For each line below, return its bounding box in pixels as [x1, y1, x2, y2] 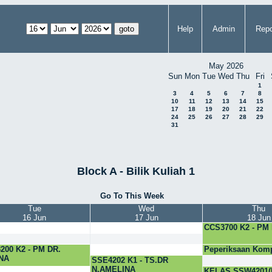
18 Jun [246, 213, 271, 223]
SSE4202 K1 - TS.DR [92, 256, 168, 265]
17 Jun [134, 213, 158, 223]
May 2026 [208, 61, 243, 70]
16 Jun [22, 213, 46, 223]
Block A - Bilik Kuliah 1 [77, 165, 195, 178]
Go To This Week [100, 191, 164, 200]
